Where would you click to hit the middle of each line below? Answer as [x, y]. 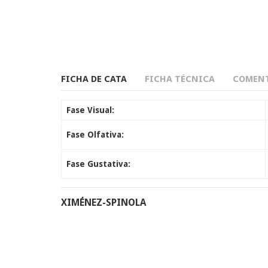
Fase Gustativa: [98, 164]
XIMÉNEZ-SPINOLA [103, 202]
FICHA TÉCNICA [180, 79]
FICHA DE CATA [94, 79]
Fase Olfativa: [95, 135]
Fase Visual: [90, 110]
